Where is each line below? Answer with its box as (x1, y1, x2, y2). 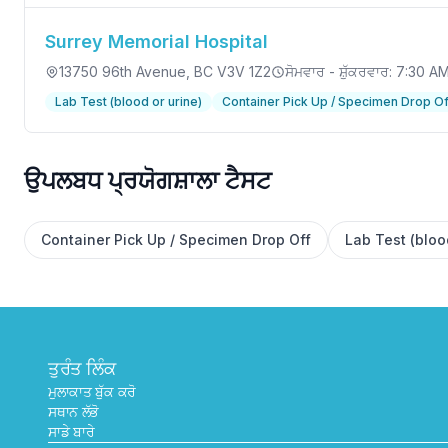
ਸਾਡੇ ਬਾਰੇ (48, 423, 95, 440)
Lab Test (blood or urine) (55, 94, 202, 109)
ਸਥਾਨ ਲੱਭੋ (48, 403, 100, 420)
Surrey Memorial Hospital (45, 31, 268, 52)
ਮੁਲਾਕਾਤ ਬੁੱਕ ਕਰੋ (48, 383, 136, 400)
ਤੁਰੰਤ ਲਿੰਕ (48, 358, 116, 379)
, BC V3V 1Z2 (186, 63, 271, 80)
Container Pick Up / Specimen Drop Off (41, 231, 311, 248)
